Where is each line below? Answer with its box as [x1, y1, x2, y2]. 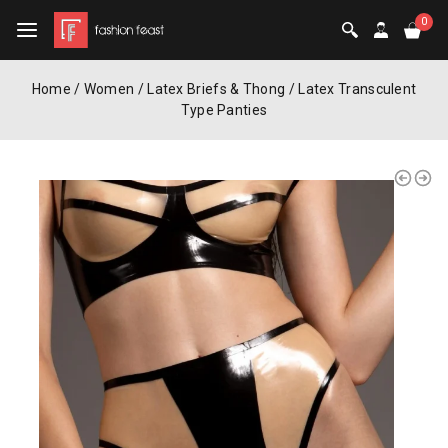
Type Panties [180, 102, 268, 118]
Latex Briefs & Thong [147, 81, 286, 97]
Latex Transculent [298, 81, 417, 97]
